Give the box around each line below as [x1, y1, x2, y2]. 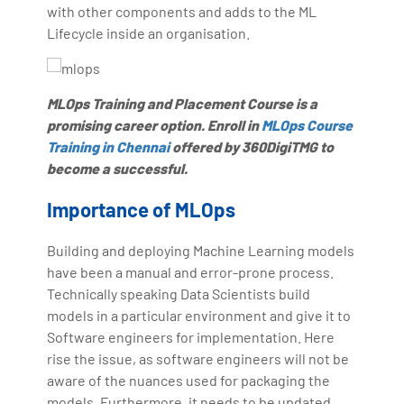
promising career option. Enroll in [47, 115, 262, 133]
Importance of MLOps [47, 197, 236, 221]
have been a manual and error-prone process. [47, 262, 335, 280]
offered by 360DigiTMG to [170, 137, 335, 155]
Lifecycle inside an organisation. [47, 23, 251, 41]
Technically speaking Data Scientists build [47, 284, 311, 302]
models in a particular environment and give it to [47, 306, 352, 324]
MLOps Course [262, 115, 353, 133]
